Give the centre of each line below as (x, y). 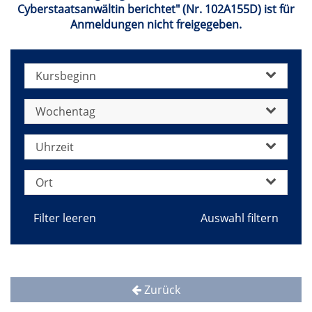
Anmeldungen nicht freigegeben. (156, 24)
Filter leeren (65, 218)
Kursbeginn (66, 76)
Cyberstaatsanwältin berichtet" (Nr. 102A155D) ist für (156, 9)
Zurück (161, 290)
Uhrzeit (55, 147)
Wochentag (65, 111)
